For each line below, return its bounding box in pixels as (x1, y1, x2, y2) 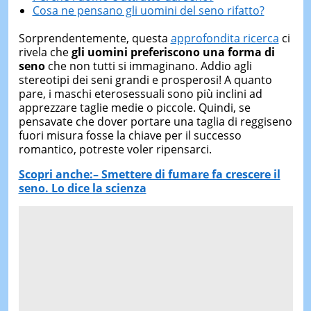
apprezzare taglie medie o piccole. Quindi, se (18, 99, 251, 115)
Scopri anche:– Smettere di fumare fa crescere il (18, 166, 280, 182)
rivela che (18, 44, 72, 60)
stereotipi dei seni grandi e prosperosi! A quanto (18, 72, 272, 87)
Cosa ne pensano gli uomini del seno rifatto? (32, 2, 264, 18)
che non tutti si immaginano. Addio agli (44, 58, 252, 74)
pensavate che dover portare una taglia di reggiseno (18, 113, 292, 129)
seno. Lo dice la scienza (18, 180, 146, 196)
